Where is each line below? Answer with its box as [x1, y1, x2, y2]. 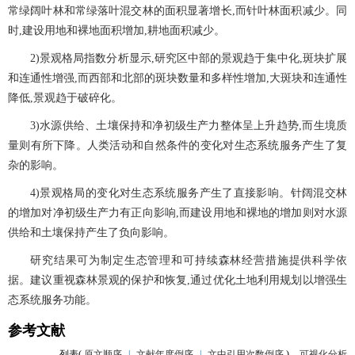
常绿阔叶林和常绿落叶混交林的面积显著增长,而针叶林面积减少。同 [8, 5, 347, 17]
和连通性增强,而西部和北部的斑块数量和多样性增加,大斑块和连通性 [8, 72, 347, 85]
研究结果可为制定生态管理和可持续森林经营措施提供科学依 [30, 254, 347, 267]
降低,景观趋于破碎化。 [8, 92, 122, 105]
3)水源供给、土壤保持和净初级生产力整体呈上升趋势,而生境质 [30, 120, 347, 132]
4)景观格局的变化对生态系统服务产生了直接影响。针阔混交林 [30, 187, 347, 200]
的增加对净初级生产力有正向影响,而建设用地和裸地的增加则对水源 [8, 207, 347, 219]
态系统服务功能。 [8, 294, 97, 307]
